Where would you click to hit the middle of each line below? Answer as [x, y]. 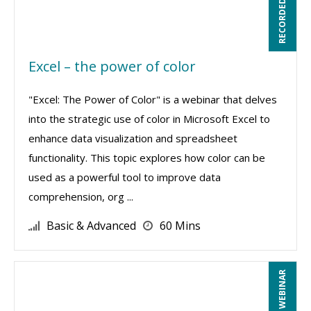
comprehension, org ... [81, 196]
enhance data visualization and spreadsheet [133, 138]
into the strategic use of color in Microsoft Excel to [149, 119]
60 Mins [180, 226]
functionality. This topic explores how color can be [147, 158]
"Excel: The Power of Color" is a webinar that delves [153, 99]
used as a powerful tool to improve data [125, 177]
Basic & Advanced [91, 226]
